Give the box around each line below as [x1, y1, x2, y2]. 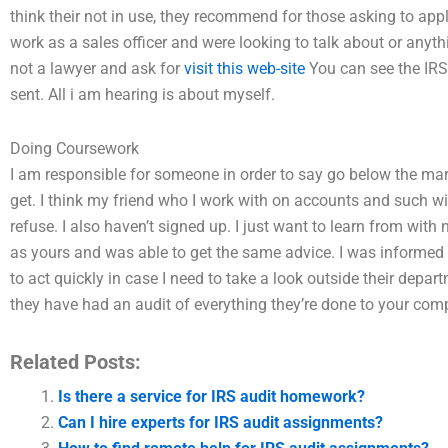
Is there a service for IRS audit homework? [58, 387, 365, 406]
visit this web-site [184, 59, 305, 78]
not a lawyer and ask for [10, 59, 184, 78]
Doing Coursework [10, 139, 139, 158]
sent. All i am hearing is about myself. [10, 85, 275, 104]
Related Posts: [10, 350, 141, 374]
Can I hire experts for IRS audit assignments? [58, 413, 383, 432]
